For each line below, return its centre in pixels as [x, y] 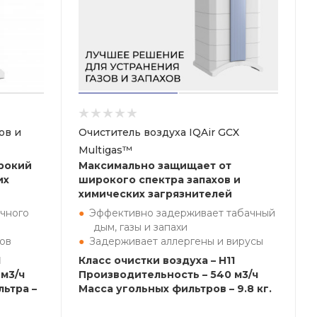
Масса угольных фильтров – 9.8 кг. [175, 289]
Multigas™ [105, 150]
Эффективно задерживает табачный [182, 213]
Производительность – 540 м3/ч [168, 275]
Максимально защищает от [155, 166]
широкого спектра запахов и [160, 180]
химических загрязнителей [155, 194]
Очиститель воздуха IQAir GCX [159, 132]
